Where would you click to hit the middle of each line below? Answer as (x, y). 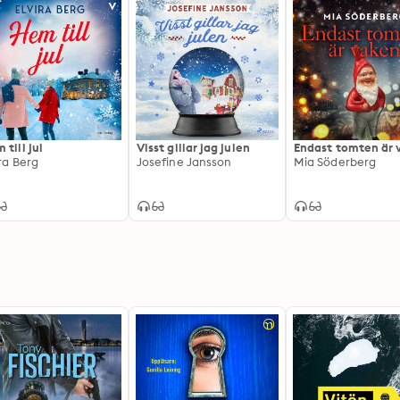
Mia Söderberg (335, 162)
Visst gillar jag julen (193, 147)
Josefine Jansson (184, 162)
